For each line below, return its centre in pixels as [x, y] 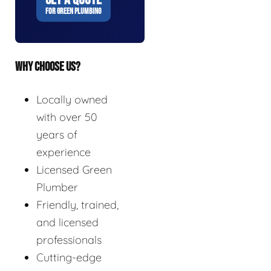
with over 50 [67, 117]
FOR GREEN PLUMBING [73, 11]
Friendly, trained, [77, 204]
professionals [69, 240]
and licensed [67, 222]
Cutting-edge [69, 257]
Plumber [57, 187]
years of [57, 134]
